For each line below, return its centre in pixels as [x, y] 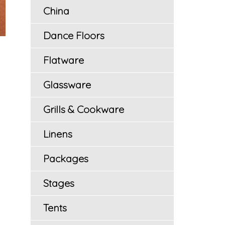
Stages [59, 183]
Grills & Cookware [84, 109]
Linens [58, 134]
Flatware [64, 60]
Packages [66, 158]
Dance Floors [74, 35]
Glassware [67, 84]
